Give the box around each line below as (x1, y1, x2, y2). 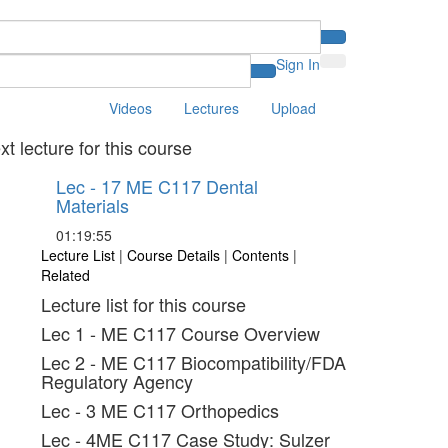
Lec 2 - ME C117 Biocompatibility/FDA (40, 349, 346, 375)
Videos (109, 98, 152, 118)
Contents (231, 245, 293, 265)
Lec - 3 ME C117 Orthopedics (40, 397, 279, 423)
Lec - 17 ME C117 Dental (55, 173, 258, 199)
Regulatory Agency (40, 368, 193, 394)
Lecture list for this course (40, 291, 246, 317)
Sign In (276, 54, 320, 74)
